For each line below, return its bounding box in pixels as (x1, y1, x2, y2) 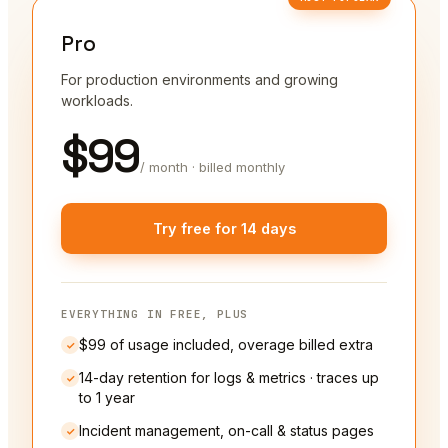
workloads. (61, 92, 133, 110)
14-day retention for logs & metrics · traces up (79, 369, 379, 387)
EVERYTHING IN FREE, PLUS (61, 307, 249, 322)
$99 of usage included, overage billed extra (79, 336, 373, 354)
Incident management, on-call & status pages (79, 422, 374, 440)
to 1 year (79, 389, 135, 407)
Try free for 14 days (152, 220, 296, 238)
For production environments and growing (61, 71, 338, 89)
